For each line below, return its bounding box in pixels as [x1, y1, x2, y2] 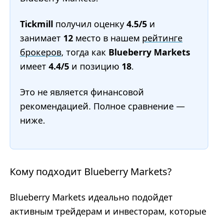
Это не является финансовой [20, 86, 144, 98]
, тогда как [61, 46, 109, 58]
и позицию [69, 60, 122, 72]
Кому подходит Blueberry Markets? [10, 165, 172, 178]
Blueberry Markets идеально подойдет [10, 191, 173, 203]
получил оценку [53, 18, 127, 30]
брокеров [20, 46, 61, 58]
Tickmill [20, 18, 53, 30]
